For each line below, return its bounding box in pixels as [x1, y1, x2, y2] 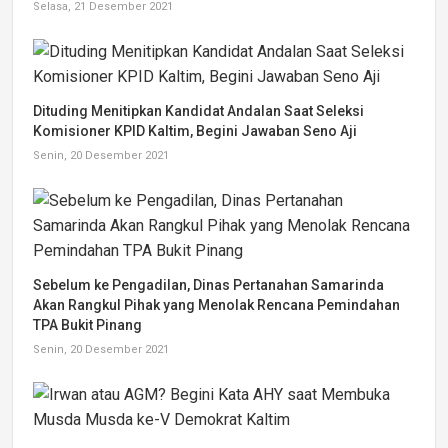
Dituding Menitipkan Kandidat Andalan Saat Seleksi [33, 103, 364, 119]
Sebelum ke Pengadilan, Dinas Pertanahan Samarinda [33, 277, 384, 293]
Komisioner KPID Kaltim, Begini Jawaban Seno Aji [33, 123, 357, 139]
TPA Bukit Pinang [33, 317, 142, 333]
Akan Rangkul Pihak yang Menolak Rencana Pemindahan [33, 297, 400, 313]
